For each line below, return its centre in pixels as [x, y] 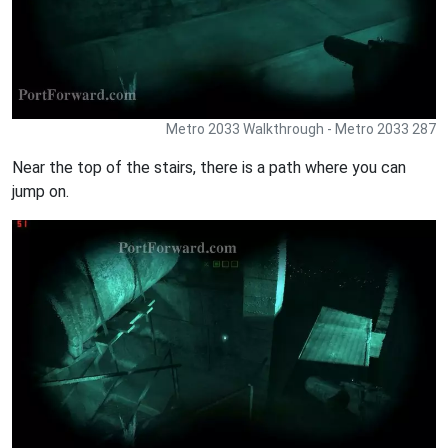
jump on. [40, 191]
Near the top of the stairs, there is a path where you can [209, 167]
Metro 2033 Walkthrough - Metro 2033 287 [301, 128]
